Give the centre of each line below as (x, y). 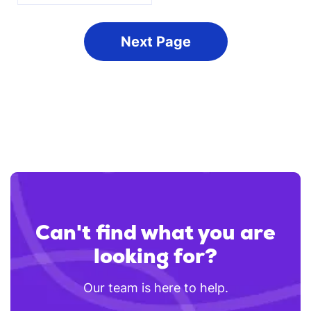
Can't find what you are (155, 232)
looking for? (155, 255)
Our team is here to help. (155, 287)
